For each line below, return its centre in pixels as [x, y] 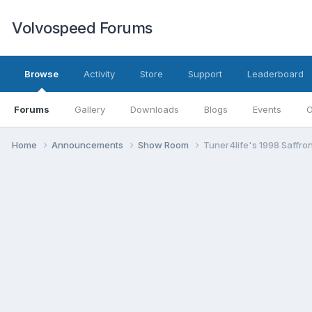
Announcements [88, 145]
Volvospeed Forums [82, 28]
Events [267, 109]
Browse [41, 74]
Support [205, 74]
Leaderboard [275, 74]
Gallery [90, 109]
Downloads [155, 109]
